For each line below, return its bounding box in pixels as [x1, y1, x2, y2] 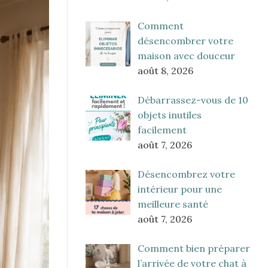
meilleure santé [138, 198, 208, 211]
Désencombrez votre [138, 168, 235, 181]
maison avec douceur [138, 50, 235, 62]
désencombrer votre [138, 35, 233, 47]
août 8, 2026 [138, 65, 193, 77]
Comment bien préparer [138, 242, 250, 255]
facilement [138, 124, 187, 136]
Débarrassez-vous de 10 [138, 94, 248, 106]
